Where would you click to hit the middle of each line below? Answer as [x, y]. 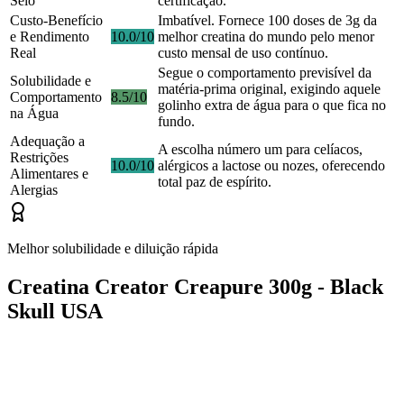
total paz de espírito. [215, 182]
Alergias [34, 190]
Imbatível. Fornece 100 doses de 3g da [267, 21]
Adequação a [47, 142]
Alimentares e [49, 174]
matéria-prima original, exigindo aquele [269, 89]
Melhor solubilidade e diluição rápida [113, 249]
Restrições [39, 158]
